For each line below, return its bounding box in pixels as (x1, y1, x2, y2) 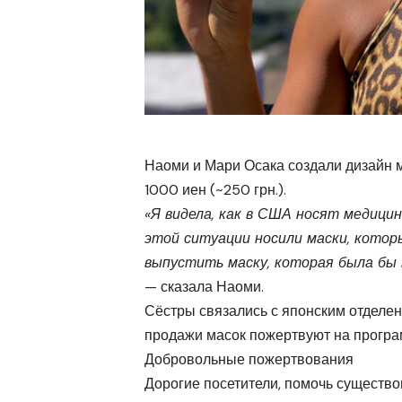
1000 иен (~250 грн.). (144, 180, 286, 200)
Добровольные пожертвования (144, 350, 354, 370)
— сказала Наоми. (144, 277, 264, 297)
